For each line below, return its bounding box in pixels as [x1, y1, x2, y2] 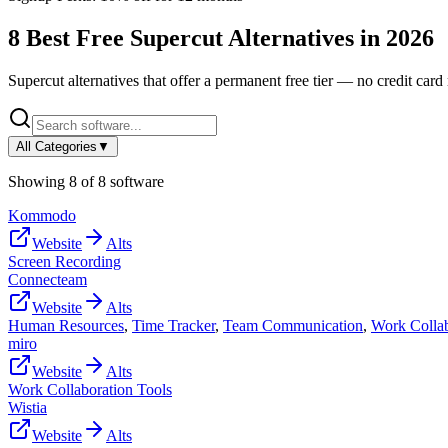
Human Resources [8, 316, 124, 334]
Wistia [8, 398, 47, 416]
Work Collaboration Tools [8, 380, 172, 398]
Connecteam [8, 270, 87, 288]
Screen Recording [8, 252, 121, 270]
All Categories [16, 138, 97, 154]
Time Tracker [132, 316, 215, 334]
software [106, 172, 164, 190]
